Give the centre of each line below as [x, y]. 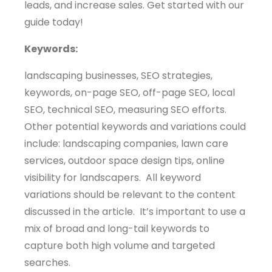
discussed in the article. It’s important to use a [135, 212]
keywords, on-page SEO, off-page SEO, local [130, 93]
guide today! [54, 22]
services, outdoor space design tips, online [124, 161]
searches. [47, 263]
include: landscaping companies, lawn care [126, 144]
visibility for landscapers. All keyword [113, 178]
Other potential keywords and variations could [135, 127]
